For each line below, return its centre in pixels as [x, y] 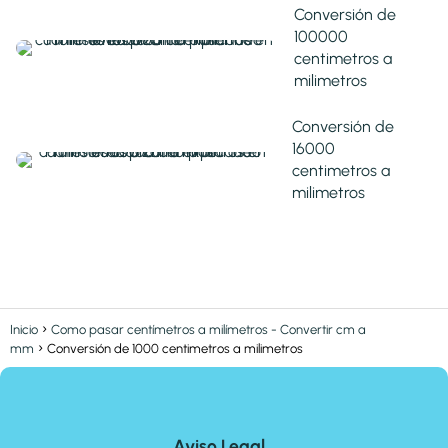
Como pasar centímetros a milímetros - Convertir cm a [208, 330]
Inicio [24, 330]
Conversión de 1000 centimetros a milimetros [175, 349]
